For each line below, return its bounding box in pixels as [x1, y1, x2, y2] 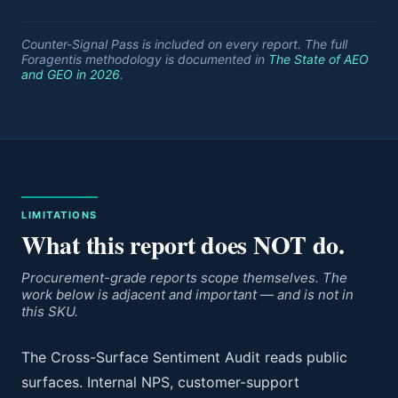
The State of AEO [268, 52, 369, 67]
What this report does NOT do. [21, 227, 345, 263]
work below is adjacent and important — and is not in [21, 286, 354, 303]
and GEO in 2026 [21, 67, 120, 82]
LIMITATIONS [21, 209, 98, 221]
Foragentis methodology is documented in [21, 52, 265, 67]
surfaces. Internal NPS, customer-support [21, 373, 299, 391]
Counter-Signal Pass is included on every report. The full [21, 36, 347, 52]
